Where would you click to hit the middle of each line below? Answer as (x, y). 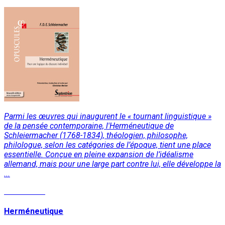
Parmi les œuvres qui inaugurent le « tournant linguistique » (108, 116)
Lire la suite (25, 191)
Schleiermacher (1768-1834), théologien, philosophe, (96, 135)
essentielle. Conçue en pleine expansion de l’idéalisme (99, 154)
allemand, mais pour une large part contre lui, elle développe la (113, 164)
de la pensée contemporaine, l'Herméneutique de (89, 126)
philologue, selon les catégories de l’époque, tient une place (107, 145)
